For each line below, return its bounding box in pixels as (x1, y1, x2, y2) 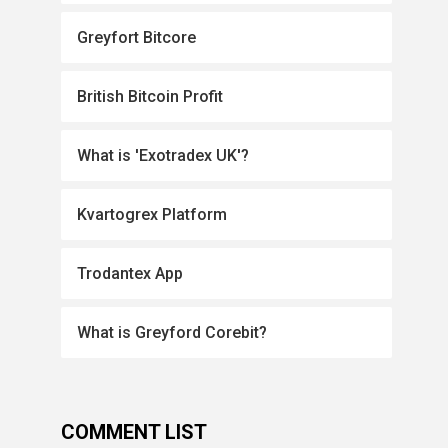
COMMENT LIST (61, 420, 208, 444)
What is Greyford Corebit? (77, 323, 268, 342)
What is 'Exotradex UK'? (77, 146, 250, 165)
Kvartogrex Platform (77, 205, 228, 224)
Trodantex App (77, 264, 184, 283)
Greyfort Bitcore (77, 28, 197, 47)
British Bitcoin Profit (77, 87, 224, 106)
